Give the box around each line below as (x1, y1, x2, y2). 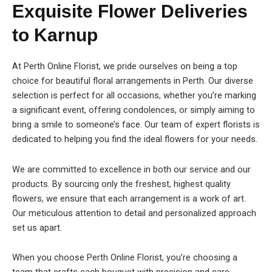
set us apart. (12, 222, 62, 233)
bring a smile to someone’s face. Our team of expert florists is (12, 119, 260, 131)
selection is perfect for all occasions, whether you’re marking (12, 90, 256, 101)
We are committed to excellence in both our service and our (12, 163, 251, 175)
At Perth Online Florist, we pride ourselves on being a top (12, 61, 237, 72)
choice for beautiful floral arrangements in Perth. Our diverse (12, 75, 253, 87)
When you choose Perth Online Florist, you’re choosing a (12, 252, 237, 263)
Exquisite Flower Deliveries (12, 1, 248, 22)
